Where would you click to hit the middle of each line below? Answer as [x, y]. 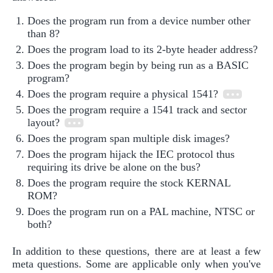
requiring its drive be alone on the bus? [114, 167]
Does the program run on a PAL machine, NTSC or [141, 212]
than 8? [44, 34]
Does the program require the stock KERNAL [129, 183]
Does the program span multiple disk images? [129, 139]
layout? [45, 123]
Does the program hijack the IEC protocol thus [131, 154]
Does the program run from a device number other [139, 21]
